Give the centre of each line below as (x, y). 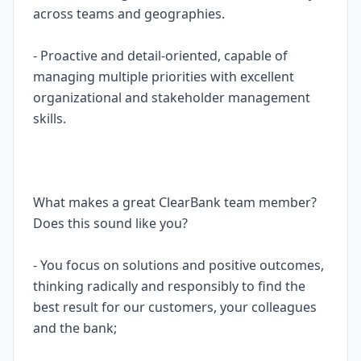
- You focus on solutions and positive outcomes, (178, 265)
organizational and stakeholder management (172, 98)
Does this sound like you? (110, 223)
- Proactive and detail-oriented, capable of (160, 56)
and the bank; (75, 328)
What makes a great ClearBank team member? (175, 202)
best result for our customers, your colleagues (175, 307)
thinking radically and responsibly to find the (169, 286)
